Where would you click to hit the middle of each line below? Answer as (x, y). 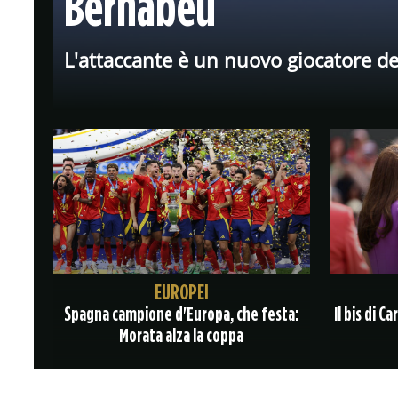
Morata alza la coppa (182, 335)
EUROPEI (181, 291)
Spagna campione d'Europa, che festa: (181, 314)
